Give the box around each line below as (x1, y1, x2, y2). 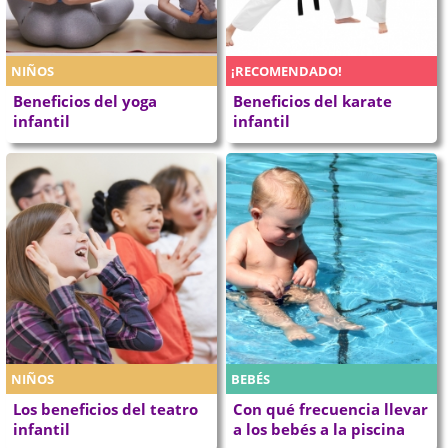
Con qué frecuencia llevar (233, 398, 428, 419)
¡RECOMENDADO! (231, 62, 342, 81)
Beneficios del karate (233, 91, 392, 112)
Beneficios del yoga (13, 91, 158, 112)
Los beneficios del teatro (13, 398, 199, 419)
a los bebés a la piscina (233, 418, 405, 439)
